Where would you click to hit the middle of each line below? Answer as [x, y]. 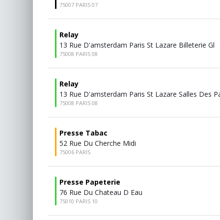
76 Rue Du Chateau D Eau [101, 192]
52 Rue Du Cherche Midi [98, 143]
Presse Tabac [83, 133]
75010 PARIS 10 [79, 201]
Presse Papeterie [90, 182]
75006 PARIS [75, 152]
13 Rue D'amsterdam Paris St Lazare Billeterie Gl [137, 45]
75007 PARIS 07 [79, 5]
